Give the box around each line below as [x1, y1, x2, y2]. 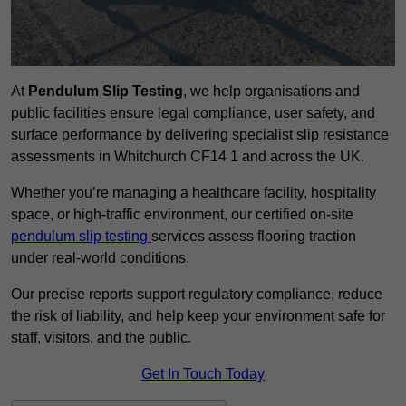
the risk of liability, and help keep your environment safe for [11, 308, 385, 324]
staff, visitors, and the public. [11, 330, 191, 346]
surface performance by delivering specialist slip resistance [11, 127, 389, 143]
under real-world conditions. [11, 250, 189, 266]
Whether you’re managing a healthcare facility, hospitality [11, 185, 376, 201]
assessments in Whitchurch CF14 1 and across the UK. [11, 149, 364, 165]
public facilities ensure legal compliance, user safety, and [11, 105, 375, 121]
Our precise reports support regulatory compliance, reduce [11, 286, 382, 303]
